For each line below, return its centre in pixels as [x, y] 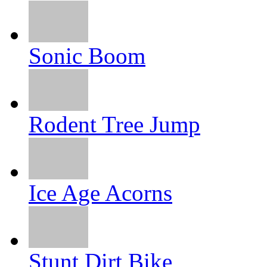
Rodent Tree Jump [114, 125]
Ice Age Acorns [100, 193]
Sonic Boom [87, 56]
